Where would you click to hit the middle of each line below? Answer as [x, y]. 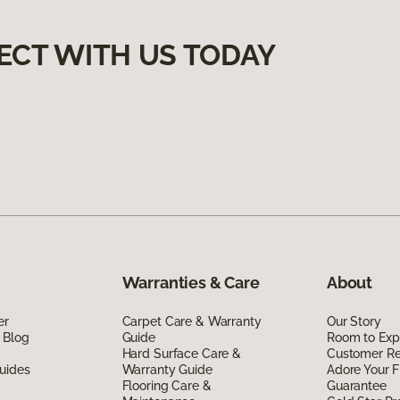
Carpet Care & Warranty [192, 321]
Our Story [354, 321]
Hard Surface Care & [181, 353]
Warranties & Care [191, 282]
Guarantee [356, 385]
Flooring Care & [167, 385]
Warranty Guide [167, 369]
